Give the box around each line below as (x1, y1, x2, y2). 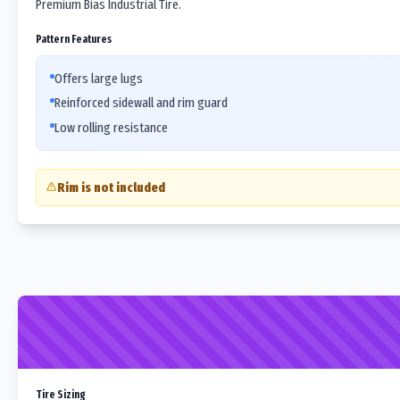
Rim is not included (56, 179, 165, 196)
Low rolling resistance (54, 119, 168, 136)
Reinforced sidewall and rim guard (54, 95, 228, 111)
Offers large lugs (54, 70, 143, 87)
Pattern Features (36, 31, 112, 46)
